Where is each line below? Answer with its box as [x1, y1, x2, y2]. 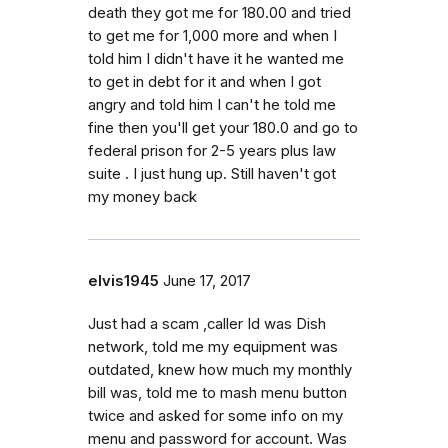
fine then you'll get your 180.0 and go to [88, 118, 358, 137]
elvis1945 [88, 271, 159, 290]
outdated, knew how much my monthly [88, 360, 352, 379]
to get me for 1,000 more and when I [88, 26, 337, 45]
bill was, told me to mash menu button [88, 383, 347, 402]
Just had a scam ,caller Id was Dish [88, 314, 326, 333]
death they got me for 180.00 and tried [88, 3, 351, 22]
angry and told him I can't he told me [88, 95, 336, 114]
